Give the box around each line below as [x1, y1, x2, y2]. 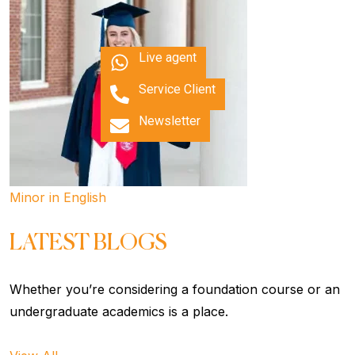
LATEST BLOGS [10, 231, 167, 254]
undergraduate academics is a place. [10, 303, 228, 319]
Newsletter [139, 113, 200, 128]
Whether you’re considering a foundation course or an [10, 281, 340, 297]
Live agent [139, 50, 197, 65]
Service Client [139, 82, 216, 97]
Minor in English [10, 189, 106, 205]
